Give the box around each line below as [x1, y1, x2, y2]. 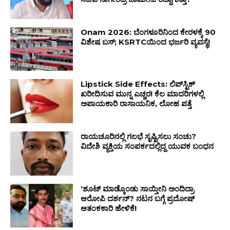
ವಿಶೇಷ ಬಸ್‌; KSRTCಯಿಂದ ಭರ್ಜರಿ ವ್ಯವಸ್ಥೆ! [81, 36, 210, 47]
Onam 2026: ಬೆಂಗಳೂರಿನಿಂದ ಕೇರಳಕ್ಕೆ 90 [81, 27, 216, 37]
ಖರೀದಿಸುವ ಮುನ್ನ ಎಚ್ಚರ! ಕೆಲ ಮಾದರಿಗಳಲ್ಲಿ [81, 89, 204, 99]
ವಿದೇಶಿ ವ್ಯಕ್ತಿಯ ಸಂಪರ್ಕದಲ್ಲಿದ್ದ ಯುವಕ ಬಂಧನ [81, 141, 214, 151]
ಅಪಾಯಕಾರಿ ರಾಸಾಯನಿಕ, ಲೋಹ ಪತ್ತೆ [81, 99, 192, 109]
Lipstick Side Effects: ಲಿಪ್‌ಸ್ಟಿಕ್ [81, 79, 196, 89]
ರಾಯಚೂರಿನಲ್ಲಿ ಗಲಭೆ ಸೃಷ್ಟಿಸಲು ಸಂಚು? [81, 131, 197, 141]
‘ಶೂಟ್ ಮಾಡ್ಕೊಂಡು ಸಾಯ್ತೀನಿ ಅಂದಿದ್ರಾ [81, 183, 195, 194]
